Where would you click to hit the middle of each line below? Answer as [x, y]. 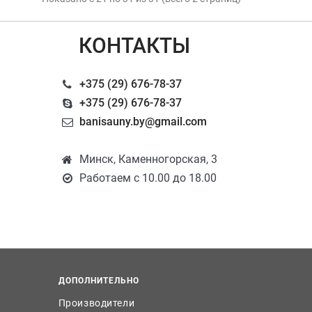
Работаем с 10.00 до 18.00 [148, 178]
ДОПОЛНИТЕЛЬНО [99, 281]
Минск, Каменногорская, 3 [148, 159]
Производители [96, 303]
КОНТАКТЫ [134, 46]
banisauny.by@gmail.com [143, 122]
